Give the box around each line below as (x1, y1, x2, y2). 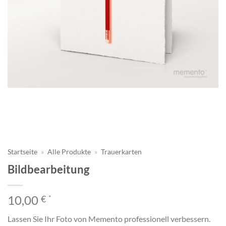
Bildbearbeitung (8, 162, 89, 176)
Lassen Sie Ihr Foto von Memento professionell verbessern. (8, 213, 210, 223)
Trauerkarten (101, 147, 142, 156)
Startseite (8, 147, 37, 156)
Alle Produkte (47, 147, 91, 156)
